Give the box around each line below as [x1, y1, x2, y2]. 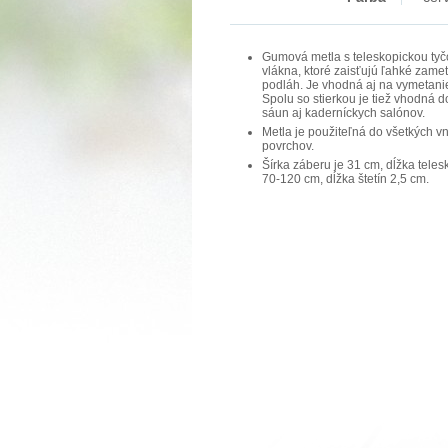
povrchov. [262, 139, 314, 153]
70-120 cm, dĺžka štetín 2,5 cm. [262, 172, 429, 186]
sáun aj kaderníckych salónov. [262, 106, 425, 120]
